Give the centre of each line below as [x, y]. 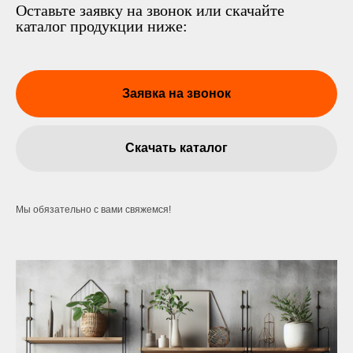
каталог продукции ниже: [102, 26]
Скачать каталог [176, 148]
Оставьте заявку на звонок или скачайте [150, 10]
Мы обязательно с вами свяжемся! [93, 210]
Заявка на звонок [176, 93]
